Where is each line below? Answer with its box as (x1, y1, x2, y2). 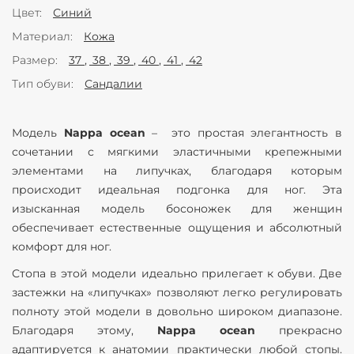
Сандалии (85, 77, 142, 91)
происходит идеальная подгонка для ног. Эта (12, 183, 342, 197)
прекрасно (255, 323, 342, 337)
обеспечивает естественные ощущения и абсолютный (12, 220, 342, 235)
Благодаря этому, (12, 323, 157, 337)
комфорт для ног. (12, 239, 111, 254)
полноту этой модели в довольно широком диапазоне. (12, 304, 342, 318)
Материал (12, 29, 70, 43)
